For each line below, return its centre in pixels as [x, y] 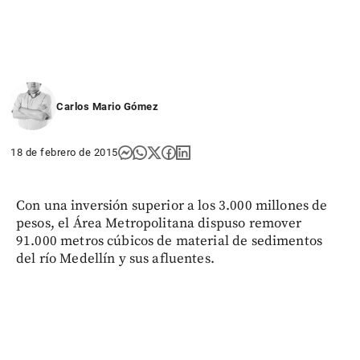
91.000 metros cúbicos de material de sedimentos [170, 241]
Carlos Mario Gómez [107, 106]
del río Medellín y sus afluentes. [115, 258]
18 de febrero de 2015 [64, 152]
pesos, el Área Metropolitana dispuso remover [159, 223]
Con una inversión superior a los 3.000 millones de [172, 205]
